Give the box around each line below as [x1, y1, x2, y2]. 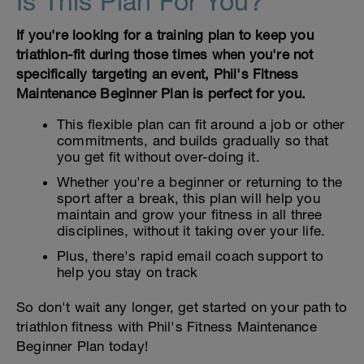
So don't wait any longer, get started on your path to [16, 299, 348, 316]
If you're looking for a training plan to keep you [16, 27, 314, 44]
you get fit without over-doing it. [57, 149, 260, 166]
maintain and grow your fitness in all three [57, 206, 323, 223]
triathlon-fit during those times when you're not [16, 46, 314, 63]
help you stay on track [57, 264, 198, 281]
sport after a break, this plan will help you [57, 190, 320, 207]
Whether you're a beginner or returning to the [57, 174, 343, 191]
